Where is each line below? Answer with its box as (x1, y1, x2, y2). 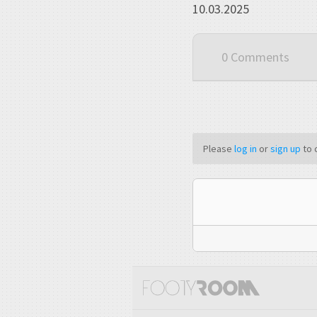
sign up (270, 142, 301, 156)
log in (234, 142, 257, 156)
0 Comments (221, 49, 289, 66)
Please (203, 142, 234, 156)
